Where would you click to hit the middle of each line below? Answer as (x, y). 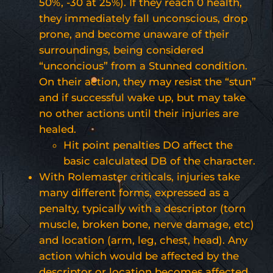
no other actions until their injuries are (139, 113)
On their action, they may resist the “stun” (147, 81)
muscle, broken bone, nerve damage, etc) (147, 224)
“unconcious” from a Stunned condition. (143, 66)
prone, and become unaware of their (134, 34)
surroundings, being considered (121, 50)
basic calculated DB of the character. (159, 161)
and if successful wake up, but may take (142, 97)
